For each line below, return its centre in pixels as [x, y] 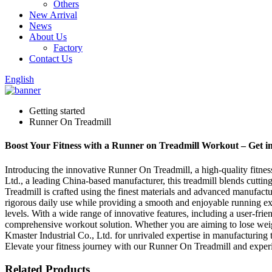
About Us [48, 37]
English [19, 79]
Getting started [57, 111]
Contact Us [51, 59]
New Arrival [53, 15]
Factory [68, 48]
